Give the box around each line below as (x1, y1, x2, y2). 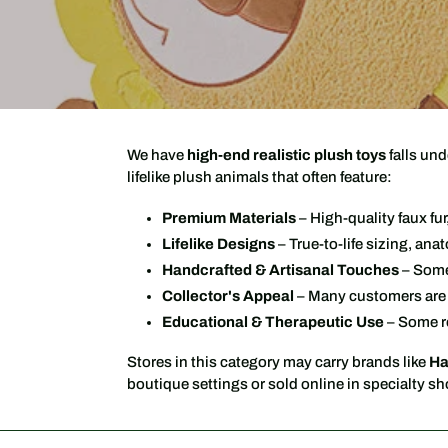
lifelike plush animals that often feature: (127, 169, 392, 185)
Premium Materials (162, 210, 296, 227)
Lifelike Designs (162, 236, 275, 253)
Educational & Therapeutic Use (162, 314, 384, 331)
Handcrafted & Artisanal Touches (162, 262, 399, 279)
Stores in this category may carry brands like (127, 353, 429, 370)
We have (127, 147, 187, 163)
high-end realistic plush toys (187, 147, 386, 163)
